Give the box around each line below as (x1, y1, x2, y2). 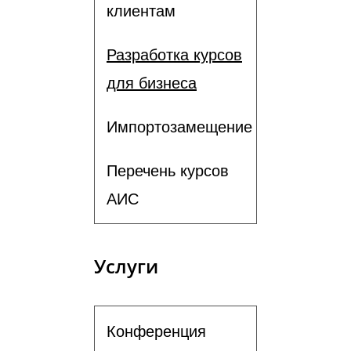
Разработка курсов (107, 45, 242, 63)
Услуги (94, 253, 158, 279)
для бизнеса (107, 74, 197, 92)
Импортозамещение (107, 118, 252, 136)
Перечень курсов (107, 161, 229, 179)
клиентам (107, 2, 175, 20)
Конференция (107, 322, 206, 340)
